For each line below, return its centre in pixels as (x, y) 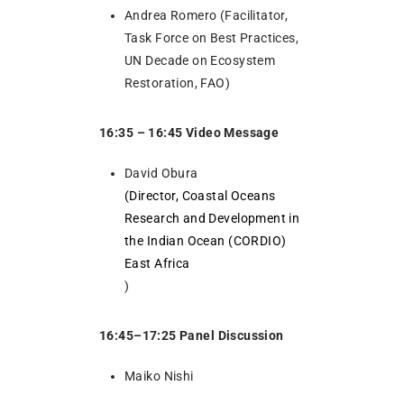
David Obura (161, 173)
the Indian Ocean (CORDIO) (206, 240)
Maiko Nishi (159, 376)
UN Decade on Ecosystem (200, 60)
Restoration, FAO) (180, 83)
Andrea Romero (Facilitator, (207, 15)
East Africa (157, 263)
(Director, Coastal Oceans (200, 195)
